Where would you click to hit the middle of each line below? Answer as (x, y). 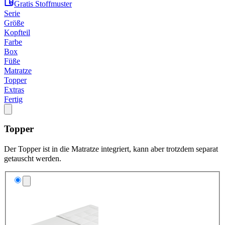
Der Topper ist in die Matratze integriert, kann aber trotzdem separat (111, 149)
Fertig (13, 99)
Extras (14, 89)
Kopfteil (17, 32)
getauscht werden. (33, 159)
